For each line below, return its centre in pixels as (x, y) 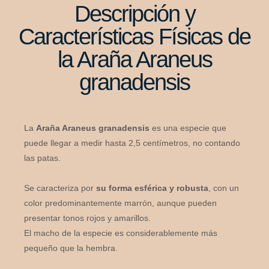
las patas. (42, 158)
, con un (224, 188)
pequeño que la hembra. (71, 248)
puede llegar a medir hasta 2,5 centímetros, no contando (132, 143)
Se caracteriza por (60, 188)
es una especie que (188, 128)
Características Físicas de (134, 36)
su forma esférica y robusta (152, 188)
